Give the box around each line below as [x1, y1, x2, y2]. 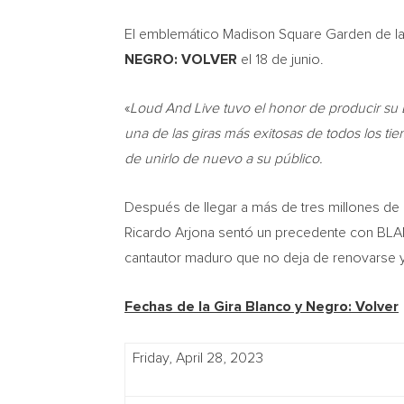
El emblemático [124, 27, 223, 41]
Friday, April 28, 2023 [133, 351, 263, 365]
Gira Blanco [214, 299, 291, 314]
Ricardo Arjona [124, 225, 215, 240]
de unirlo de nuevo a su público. [124, 151, 323, 166]
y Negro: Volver [291, 299, 399, 314]
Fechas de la [124, 299, 214, 314]
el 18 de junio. [237, 52, 324, 67]
